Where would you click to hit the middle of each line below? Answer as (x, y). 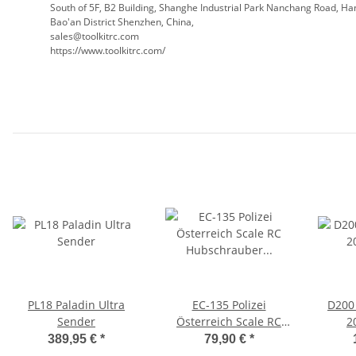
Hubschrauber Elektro (229, 339)
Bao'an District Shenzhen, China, (123, 22)
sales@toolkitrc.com (95, 37)
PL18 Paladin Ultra (76, 305)
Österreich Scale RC (229, 322)
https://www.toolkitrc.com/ (108, 51)
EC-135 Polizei (229, 305)
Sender (76, 322)
